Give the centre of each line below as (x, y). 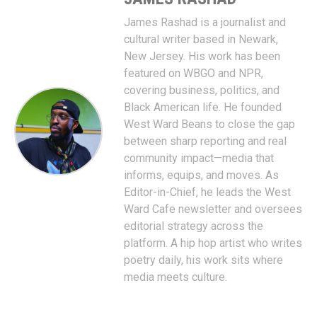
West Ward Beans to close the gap (209, 124)
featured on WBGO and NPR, (194, 73)
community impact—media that (199, 158)
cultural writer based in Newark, (201, 39)
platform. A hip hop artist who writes (213, 243)
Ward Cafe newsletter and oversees (213, 209)
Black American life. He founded (203, 107)
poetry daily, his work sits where (203, 260)
